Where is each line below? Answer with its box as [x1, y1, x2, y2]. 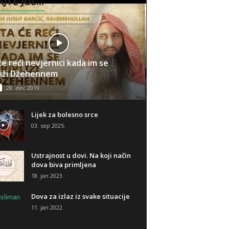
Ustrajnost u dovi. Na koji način [31, 151, 131, 160]
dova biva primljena [31, 160, 96, 169]
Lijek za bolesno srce [31, 110, 98, 119]
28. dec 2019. [6, 84, 41, 91]
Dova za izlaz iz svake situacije [31, 192, 130, 201]
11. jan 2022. [31, 203, 64, 211]
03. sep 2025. [31, 122, 65, 129]
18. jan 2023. [31, 172, 64, 179]
